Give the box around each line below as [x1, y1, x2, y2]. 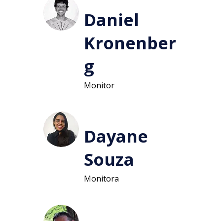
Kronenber [83, 31, 176, 54]
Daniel [83, 7, 139, 31]
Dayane [83, 124, 148, 147]
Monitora [83, 173, 119, 184]
